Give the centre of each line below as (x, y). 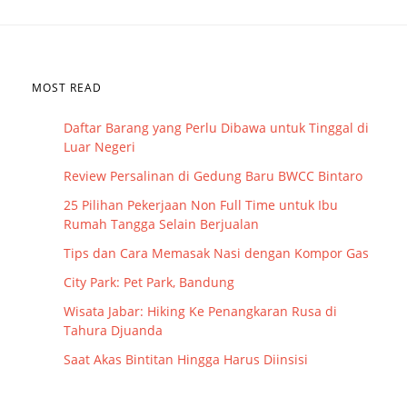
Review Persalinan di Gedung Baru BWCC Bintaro (213, 175)
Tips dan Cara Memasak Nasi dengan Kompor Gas (216, 253)
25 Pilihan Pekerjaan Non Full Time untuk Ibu (201, 204)
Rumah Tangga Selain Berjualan (161, 223)
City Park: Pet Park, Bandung (149, 282)
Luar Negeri (99, 146)
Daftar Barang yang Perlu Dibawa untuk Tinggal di (216, 127)
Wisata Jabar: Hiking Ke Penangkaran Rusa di (200, 311)
